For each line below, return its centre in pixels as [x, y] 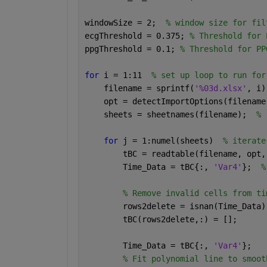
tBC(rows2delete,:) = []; [161, 220]
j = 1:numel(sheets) [173, 141]
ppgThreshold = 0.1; [132, 49]
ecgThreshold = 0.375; [137, 36]
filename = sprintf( [139, 89]
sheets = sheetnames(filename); [170, 115]
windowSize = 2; [125, 23]
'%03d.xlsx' [220, 89]
